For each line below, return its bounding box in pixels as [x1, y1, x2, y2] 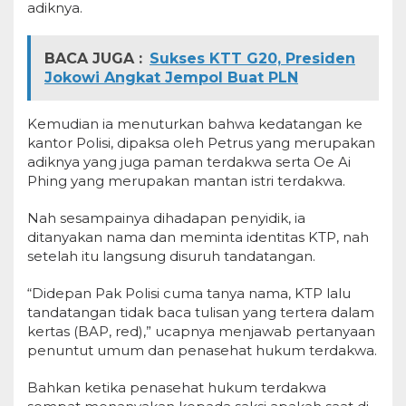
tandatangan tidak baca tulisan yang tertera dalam [27, 304, 374, 321]
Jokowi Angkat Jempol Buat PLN [44, 69, 298, 86]
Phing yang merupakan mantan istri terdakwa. [27, 172, 345, 189]
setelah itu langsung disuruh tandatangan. [27, 247, 315, 265]
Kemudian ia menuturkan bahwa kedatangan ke [27, 115, 362, 132]
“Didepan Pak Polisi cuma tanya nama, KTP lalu [27, 285, 351, 302]
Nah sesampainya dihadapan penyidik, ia [27, 209, 305, 227]
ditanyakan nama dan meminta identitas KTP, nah [27, 228, 369, 246]
